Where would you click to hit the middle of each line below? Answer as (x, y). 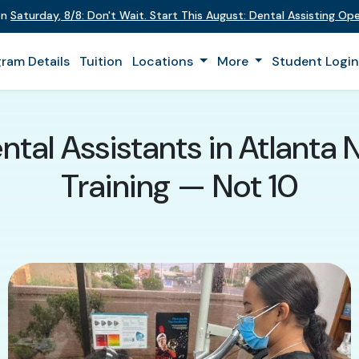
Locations (164, 61)
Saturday (34, 15)
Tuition (101, 61)
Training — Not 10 (179, 186)
